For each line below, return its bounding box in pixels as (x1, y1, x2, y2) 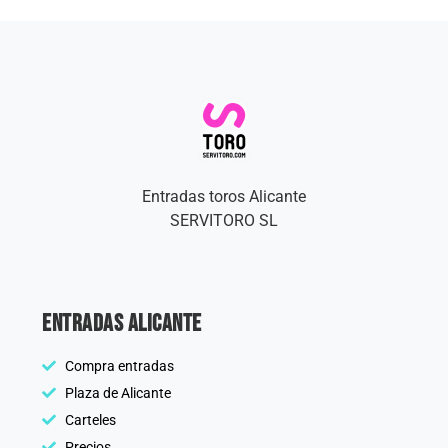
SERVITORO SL (170, 211, 278, 231)
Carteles (64, 411, 116, 428)
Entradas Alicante (42, 308, 202, 338)
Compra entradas (64, 357, 174, 374)
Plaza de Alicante (64, 384, 171, 401)
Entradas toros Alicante (142, 187, 306, 207)
